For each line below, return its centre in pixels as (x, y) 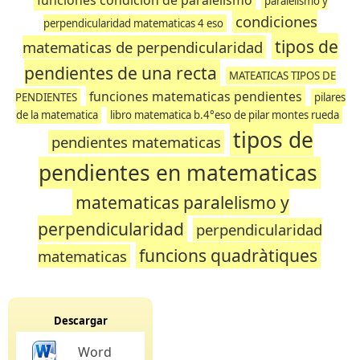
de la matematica (57, 115)
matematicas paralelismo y (182, 202)
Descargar (80, 321)
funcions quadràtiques (228, 255)
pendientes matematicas (136, 142)
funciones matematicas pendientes (195, 96)
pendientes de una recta (121, 73)
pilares (329, 97)
